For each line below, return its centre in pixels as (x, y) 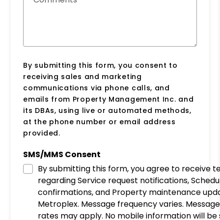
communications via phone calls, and (96, 88)
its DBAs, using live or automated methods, (107, 110)
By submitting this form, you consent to (100, 65)
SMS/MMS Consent (62, 154)
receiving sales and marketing (82, 77)
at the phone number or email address (99, 122)
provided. (42, 133)
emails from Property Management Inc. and (109, 99)
